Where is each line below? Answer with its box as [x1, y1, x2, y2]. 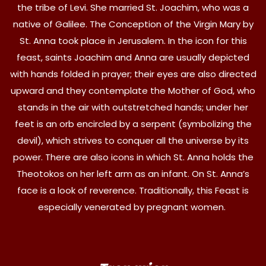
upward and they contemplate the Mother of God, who [11, 84, 255, 97]
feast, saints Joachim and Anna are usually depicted [17, 50, 249, 64]
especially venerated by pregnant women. [38, 200, 228, 213]
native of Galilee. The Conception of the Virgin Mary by [12, 17, 254, 30]
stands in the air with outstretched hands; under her [18, 100, 248, 113]
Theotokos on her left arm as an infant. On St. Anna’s [17, 167, 249, 180]
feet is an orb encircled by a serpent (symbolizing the [14, 117, 252, 130]
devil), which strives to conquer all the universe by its [17, 134, 249, 147]
